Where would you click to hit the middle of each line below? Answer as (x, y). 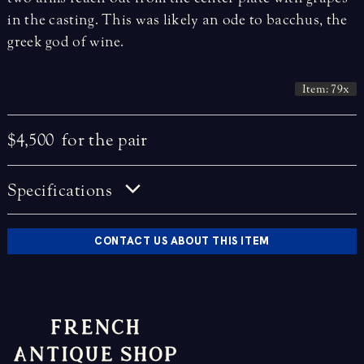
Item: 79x (326, 89)
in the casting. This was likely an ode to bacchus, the (178, 20)
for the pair (105, 141)
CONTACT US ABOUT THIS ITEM (182, 241)
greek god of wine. (66, 42)
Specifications (62, 190)
